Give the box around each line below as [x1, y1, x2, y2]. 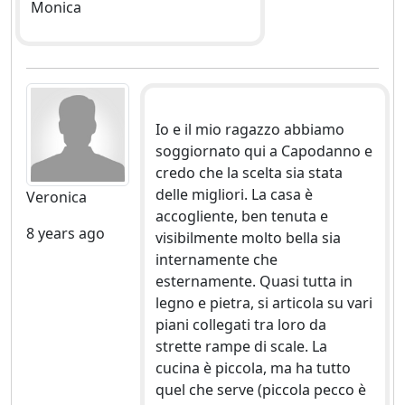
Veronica [26, 187, 87, 207]
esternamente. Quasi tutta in [155, 271, 353, 292]
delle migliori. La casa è [155, 184, 313, 205]
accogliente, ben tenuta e [155, 206, 328, 227]
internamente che [155, 250, 278, 270]
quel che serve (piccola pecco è [155, 380, 366, 400]
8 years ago [26, 223, 105, 243]
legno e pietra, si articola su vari [155, 293, 372, 314]
